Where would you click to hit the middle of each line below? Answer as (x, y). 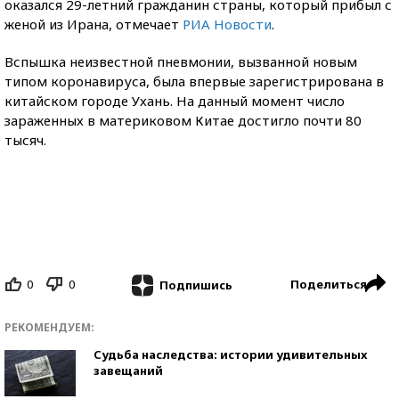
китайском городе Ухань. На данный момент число (175, 101)
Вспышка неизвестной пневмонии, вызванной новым (181, 61)
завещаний (128, 370)
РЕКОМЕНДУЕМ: (49, 327)
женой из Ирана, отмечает (94, 24)
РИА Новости (227, 24)
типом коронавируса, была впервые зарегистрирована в (194, 81)
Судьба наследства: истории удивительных (230, 354)
